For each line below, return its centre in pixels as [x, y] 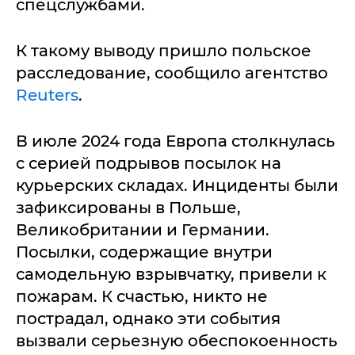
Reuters [47, 95]
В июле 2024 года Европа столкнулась [176, 141]
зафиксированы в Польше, [128, 208]
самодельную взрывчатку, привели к [171, 275]
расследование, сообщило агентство [172, 73]
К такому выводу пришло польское [164, 51]
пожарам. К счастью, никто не [142, 297]
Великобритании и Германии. [143, 230]
